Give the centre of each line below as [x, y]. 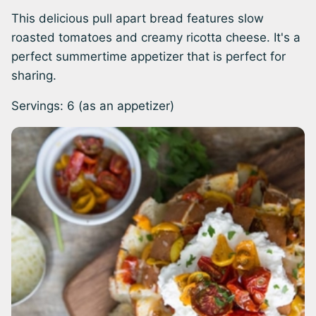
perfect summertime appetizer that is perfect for [148, 56]
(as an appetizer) [126, 106]
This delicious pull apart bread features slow [138, 18]
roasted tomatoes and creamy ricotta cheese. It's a [156, 37]
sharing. [34, 75]
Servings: [39, 106]
